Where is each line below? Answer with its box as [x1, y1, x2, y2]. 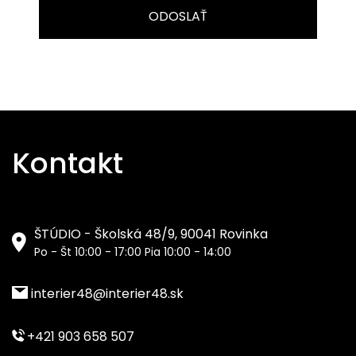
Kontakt [12, 142, 123, 184]
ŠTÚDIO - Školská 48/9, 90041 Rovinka [34, 224, 268, 243]
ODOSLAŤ [149, 6, 207, 25]
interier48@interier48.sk [28, 284, 184, 303]
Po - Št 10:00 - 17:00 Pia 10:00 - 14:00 [34, 243, 231, 260]
